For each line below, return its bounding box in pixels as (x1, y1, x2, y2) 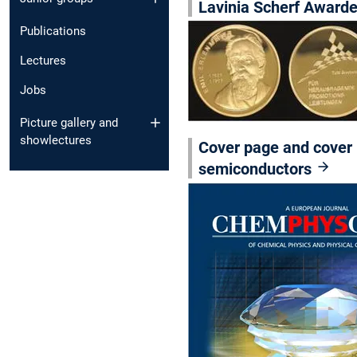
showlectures (20, 132, 92, 147)
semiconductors (198, 159, 316, 178)
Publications (20, 24, 86, 39)
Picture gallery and (20, 115, 118, 130)
